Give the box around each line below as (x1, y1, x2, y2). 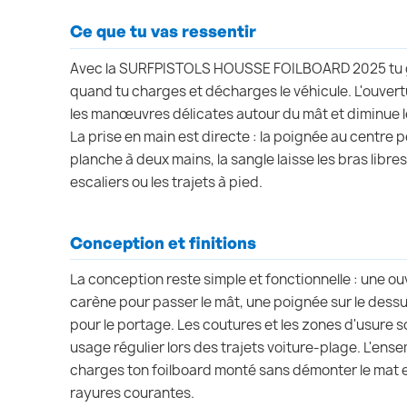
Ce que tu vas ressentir (70, 21, 256, 42)
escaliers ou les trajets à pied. (70, 172, 263, 192)
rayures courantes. (70, 383, 194, 403)
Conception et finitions (70, 232, 256, 253)
